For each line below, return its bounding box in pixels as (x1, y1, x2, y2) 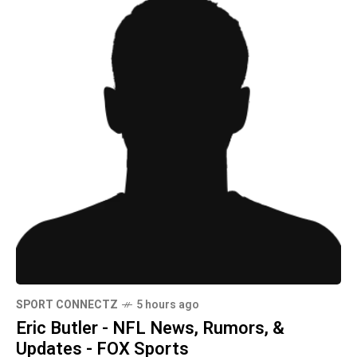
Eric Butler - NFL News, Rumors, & (16, 315, 284, 341)
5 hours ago (136, 296, 199, 313)
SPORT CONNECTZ (16, 296, 118, 313)
